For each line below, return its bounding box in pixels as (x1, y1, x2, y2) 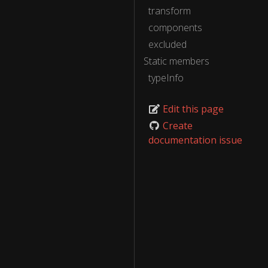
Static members (144, 54, 209, 68)
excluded (148, 38, 187, 51)
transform (148, 4, 191, 17)
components (148, 21, 202, 34)
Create (160, 119, 193, 132)
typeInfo (148, 71, 184, 84)
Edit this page (160, 102, 224, 115)
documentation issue (148, 133, 242, 147)
